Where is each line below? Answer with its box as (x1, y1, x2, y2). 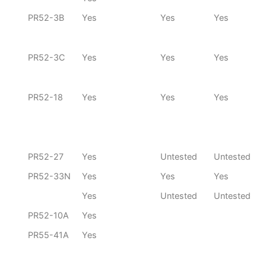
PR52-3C (28, 52, 65, 63)
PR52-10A (28, 210, 69, 221)
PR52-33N (28, 171, 71, 182)
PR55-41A (28, 230, 69, 240)
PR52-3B (28, 12, 64, 23)
